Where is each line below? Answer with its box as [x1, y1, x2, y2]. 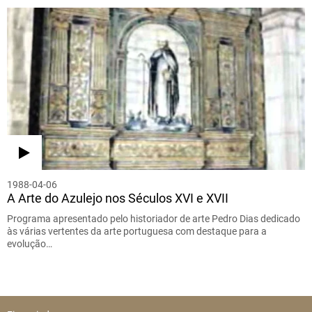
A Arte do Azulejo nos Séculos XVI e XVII [7, 191, 228, 206]
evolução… [7, 238, 52, 250]
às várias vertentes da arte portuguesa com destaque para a [7, 226, 267, 237]
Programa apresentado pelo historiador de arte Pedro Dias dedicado [7, 213, 300, 225]
